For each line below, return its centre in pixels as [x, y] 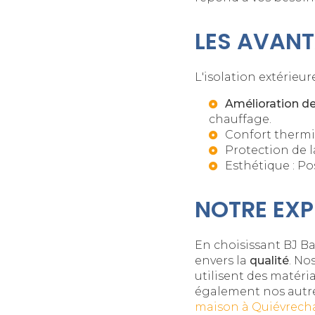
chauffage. [240, 120]
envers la [222, 261]
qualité [269, 261]
